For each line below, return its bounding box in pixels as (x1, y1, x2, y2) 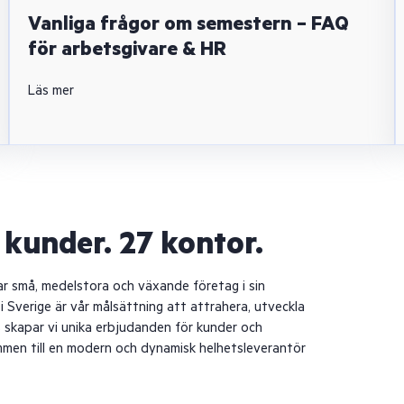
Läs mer (28, 83, 74, 98)
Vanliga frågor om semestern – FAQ (28, 14, 349, 35)
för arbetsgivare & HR (28, 39, 226, 60)
